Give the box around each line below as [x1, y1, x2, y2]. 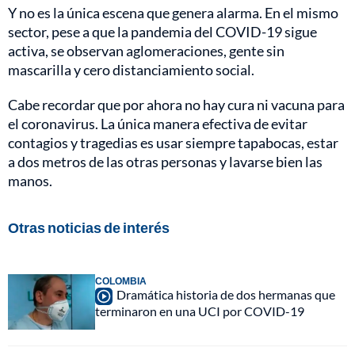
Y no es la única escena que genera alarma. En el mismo [8, 3, 338, 21]
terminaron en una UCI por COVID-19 [95, 303, 304, 319]
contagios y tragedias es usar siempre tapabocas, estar [8, 133, 338, 151]
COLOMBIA [95, 274, 147, 287]
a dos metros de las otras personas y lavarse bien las [8, 152, 323, 170]
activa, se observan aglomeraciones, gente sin [8, 41, 284, 59]
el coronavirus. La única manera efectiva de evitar [8, 114, 307, 132]
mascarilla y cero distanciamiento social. [8, 60, 254, 78]
